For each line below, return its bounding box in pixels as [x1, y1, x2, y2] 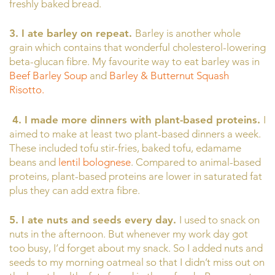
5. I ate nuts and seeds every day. [9, 214, 179, 227]
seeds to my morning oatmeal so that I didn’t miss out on [9, 256, 265, 269]
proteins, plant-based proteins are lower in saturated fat [9, 169, 262, 182]
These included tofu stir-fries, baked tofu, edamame [9, 141, 241, 154]
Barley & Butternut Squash [109, 69, 229, 82]
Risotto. [9, 83, 44, 96]
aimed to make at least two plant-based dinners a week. [9, 127, 261, 140]
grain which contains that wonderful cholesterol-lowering [9, 41, 266, 54]
